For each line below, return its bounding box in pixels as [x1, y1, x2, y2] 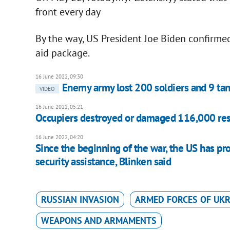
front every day [35, 5, 101, 19]
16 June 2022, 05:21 [35, 103, 83, 111]
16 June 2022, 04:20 [35, 133, 83, 141]
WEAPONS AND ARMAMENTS [41, 215, 157, 227]
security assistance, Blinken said [35, 155, 171, 169]
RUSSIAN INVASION [41, 194, 119, 206]
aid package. [35, 46, 90, 60]
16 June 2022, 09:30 [35, 73, 83, 81]
